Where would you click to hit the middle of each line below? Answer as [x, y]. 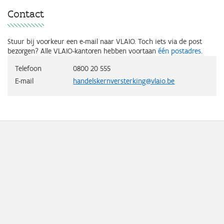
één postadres [179, 51]
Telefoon [28, 68]
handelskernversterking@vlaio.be [124, 81]
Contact [26, 13]
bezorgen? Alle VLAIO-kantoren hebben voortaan [83, 51]
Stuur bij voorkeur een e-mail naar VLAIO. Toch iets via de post [105, 41]
